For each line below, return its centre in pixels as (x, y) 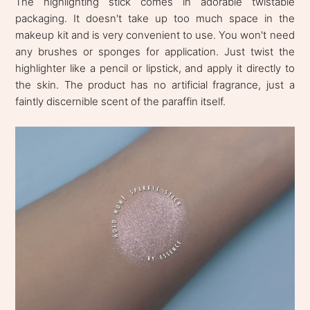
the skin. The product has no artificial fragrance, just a (155, 84)
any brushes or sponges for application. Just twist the (155, 51)
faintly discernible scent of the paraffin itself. (121, 101)
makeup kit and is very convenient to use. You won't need (155, 35)
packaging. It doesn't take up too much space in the (155, 18)
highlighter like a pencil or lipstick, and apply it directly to (155, 68)
